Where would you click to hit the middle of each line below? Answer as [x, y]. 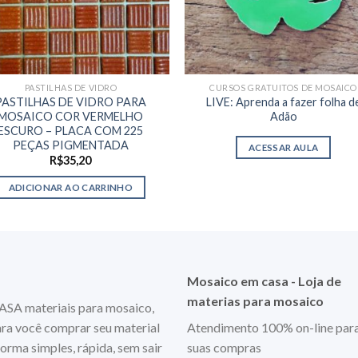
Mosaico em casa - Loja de [264, 280]
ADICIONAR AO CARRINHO [70, 187]
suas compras [224, 347]
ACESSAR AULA [284, 147]
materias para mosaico [255, 300]
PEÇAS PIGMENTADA [70, 145]
